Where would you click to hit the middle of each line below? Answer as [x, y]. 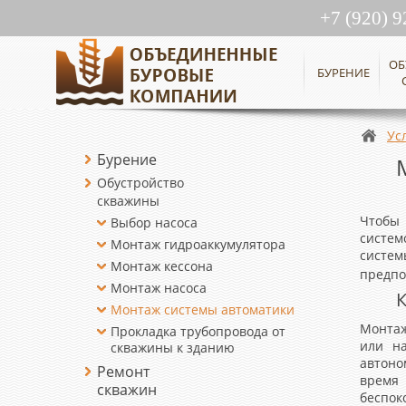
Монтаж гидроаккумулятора [198, 244]
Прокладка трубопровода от [198, 331]
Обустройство [140, 183]
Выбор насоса [155, 222]
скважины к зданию [173, 348]
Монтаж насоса [159, 288]
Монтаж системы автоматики [203, 309]
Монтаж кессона [162, 266]
